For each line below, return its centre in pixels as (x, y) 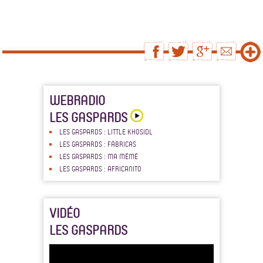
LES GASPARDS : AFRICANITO (100, 168)
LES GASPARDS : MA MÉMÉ (99, 156)
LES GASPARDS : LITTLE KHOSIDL (106, 131)
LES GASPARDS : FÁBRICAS (98, 144)
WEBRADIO (77, 100)
